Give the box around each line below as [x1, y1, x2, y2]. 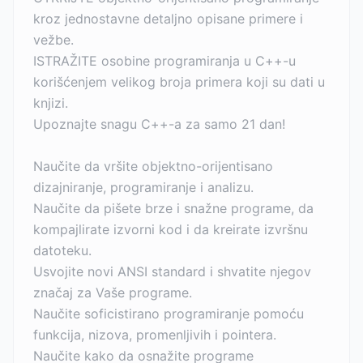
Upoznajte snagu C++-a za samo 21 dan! [33, 116, 285, 132]
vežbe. [33, 32, 74, 48]
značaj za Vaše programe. [33, 284, 192, 301]
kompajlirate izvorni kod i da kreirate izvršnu [33, 221, 308, 237]
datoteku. [33, 242, 92, 258]
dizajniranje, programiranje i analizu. [33, 179, 254, 195]
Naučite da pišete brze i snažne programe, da [33, 200, 314, 216]
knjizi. [33, 95, 68, 111]
